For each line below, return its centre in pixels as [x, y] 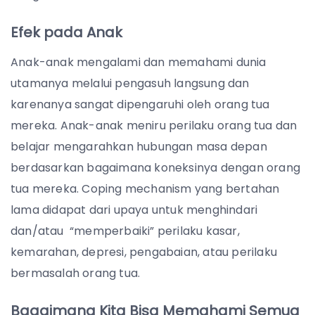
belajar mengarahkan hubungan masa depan [139, 146]
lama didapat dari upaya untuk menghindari [134, 210]
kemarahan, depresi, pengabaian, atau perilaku [144, 252]
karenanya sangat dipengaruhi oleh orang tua [140, 104]
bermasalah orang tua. [76, 273]
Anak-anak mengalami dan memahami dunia [139, 62]
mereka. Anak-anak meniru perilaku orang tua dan [154, 125]
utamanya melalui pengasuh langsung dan [130, 83]
